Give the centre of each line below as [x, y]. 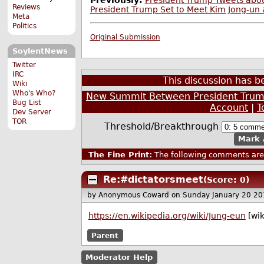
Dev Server [32, 112]
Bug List [27, 102]
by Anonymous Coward [130, 195]
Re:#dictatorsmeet [153, 179]
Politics [25, 26]
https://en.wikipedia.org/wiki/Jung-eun [167, 216]
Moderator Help [119, 257]
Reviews [27, 7]
